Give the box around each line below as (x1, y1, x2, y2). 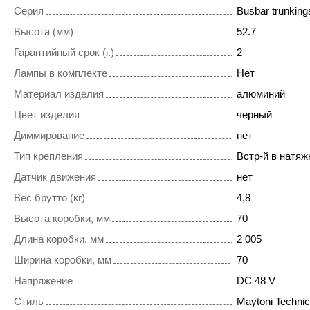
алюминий (236, 88, 285, 100)
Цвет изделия (14, 109, 80, 121)
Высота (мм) (14, 26, 73, 38)
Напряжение (14, 275, 73, 287)
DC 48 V (236, 275, 275, 287)
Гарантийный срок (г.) (14, 46, 114, 59)
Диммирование (14, 129, 84, 142)
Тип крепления (14, 150, 83, 163)
